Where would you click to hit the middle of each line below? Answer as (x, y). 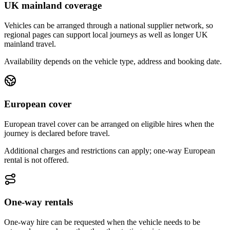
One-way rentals (39, 202)
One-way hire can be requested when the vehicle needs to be (102, 222)
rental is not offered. (36, 160)
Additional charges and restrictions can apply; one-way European (110, 150)
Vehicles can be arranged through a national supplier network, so (109, 26)
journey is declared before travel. (57, 133)
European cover (38, 104)
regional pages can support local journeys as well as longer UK (106, 35)
